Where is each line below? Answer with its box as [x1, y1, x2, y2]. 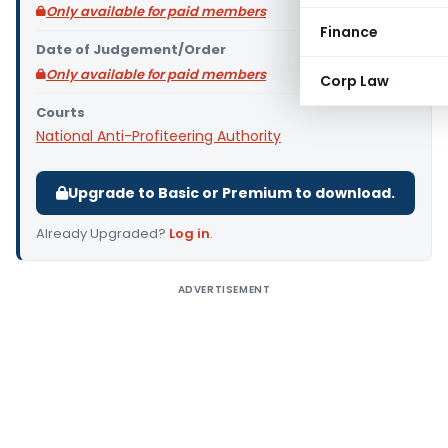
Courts [36, 103, 85, 122]
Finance [320, 22, 378, 42]
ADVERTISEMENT [177, 282, 271, 297]
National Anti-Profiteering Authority [36, 126, 281, 146]
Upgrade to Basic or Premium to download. [68, 183, 395, 203]
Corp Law [320, 71, 389, 91]
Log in [169, 224, 210, 243]
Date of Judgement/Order [36, 40, 226, 59]
